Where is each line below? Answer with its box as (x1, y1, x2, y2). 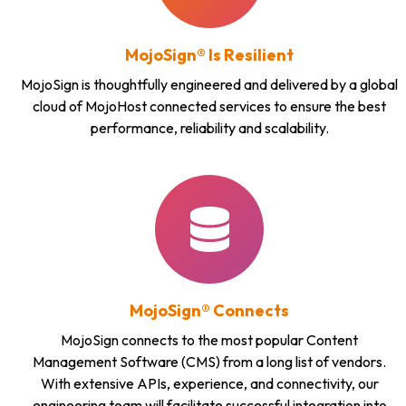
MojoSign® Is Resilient (125, 44, 295, 66)
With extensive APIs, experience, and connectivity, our (40, 374, 379, 393)
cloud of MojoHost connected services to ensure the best (33, 97, 387, 116)
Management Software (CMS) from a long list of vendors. (33, 353, 387, 372)
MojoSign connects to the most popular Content (61, 331, 359, 350)
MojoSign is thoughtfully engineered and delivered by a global (21, 75, 399, 94)
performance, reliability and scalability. (90, 119, 329, 138)
